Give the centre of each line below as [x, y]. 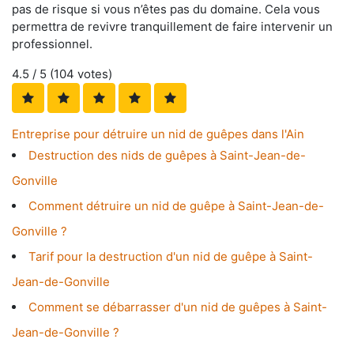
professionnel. [52, 44]
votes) [93, 74]
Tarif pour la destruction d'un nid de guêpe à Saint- [171, 257]
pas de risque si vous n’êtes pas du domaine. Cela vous [166, 9]
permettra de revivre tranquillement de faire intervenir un [172, 27]
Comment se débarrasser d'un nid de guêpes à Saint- [178, 307]
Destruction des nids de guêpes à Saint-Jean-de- [167, 156]
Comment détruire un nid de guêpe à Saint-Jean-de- [176, 206]
